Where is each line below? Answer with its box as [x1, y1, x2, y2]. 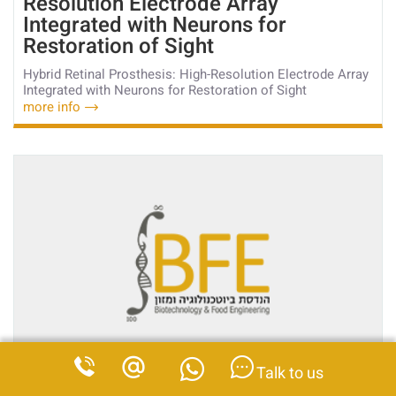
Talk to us [254, 362, 324, 385]
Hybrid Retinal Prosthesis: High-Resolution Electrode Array [23, 64, 369, 84]
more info [23, 96, 80, 117]
